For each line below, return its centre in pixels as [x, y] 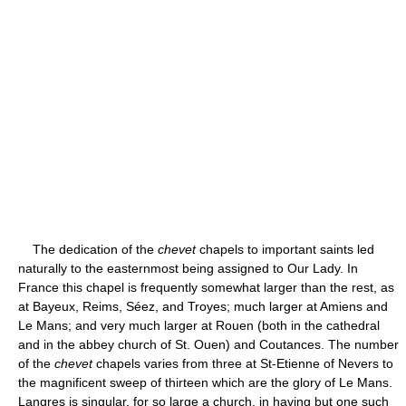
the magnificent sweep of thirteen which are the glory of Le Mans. [205, 382]
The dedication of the [88, 249]
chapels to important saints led [285, 249]
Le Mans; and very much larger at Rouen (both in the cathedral [199, 325]
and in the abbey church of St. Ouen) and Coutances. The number [208, 344]
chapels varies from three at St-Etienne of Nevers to [243, 363]
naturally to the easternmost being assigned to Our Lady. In [188, 268]
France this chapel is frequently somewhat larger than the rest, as [206, 287]
